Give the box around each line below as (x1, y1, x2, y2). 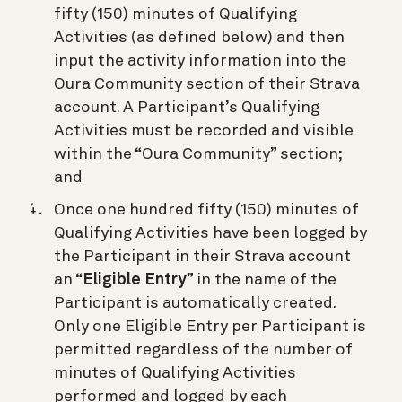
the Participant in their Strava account (54, 248, 351, 265)
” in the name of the (187, 271, 336, 288)
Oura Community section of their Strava (54, 75, 360, 92)
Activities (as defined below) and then (54, 29, 345, 46)
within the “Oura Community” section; (54, 145, 342, 162)
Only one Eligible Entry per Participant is (54, 318, 366, 335)
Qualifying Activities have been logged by (54, 224, 367, 241)
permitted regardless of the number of (54, 341, 353, 358)
